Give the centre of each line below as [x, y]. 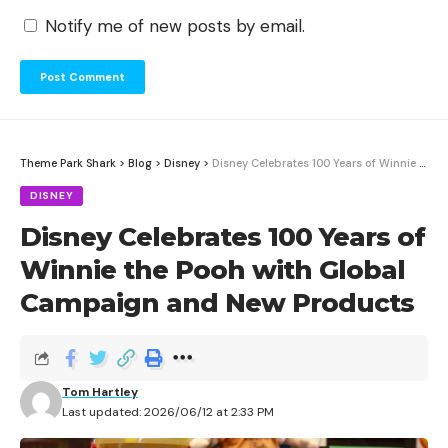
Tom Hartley [100, 392]
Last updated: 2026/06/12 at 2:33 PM [168, 412]
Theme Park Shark [68, 163]
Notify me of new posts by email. [175, 26]
